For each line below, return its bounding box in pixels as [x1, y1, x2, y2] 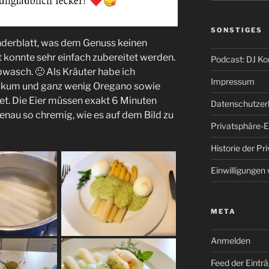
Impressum [210, 76, 255, 87]
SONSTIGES [210, 26, 262, 35]
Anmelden [210, 235, 250, 246]
